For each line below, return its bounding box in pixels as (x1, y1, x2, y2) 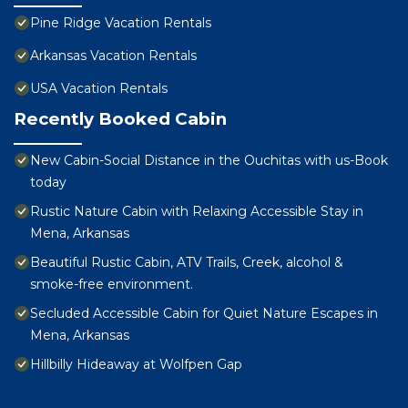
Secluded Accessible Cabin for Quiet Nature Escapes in (30, 305, 378, 322)
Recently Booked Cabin (14, 108, 227, 130)
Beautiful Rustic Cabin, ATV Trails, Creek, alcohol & (30, 254, 343, 271)
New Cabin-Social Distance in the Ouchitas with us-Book (30, 152, 388, 169)
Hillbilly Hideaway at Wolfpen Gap (30, 356, 242, 373)
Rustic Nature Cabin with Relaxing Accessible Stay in (30, 203, 363, 220)
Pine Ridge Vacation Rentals (30, 15, 211, 32)
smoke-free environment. (30, 276, 193, 293)
